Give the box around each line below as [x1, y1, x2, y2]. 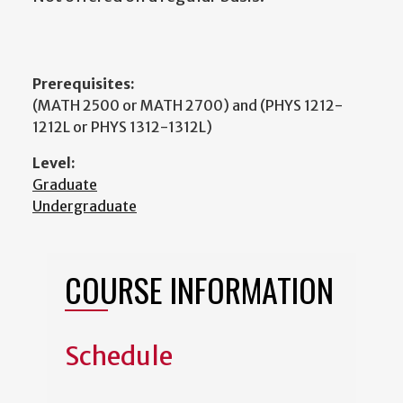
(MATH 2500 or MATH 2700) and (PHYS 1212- [32, 96, 343, 115]
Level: [32, 154, 76, 173]
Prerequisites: [32, 75, 135, 94]
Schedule [65, 340, 173, 373]
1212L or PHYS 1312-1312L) [32, 118, 212, 137]
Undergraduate [32, 197, 137, 216]
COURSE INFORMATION [65, 265, 334, 314]
